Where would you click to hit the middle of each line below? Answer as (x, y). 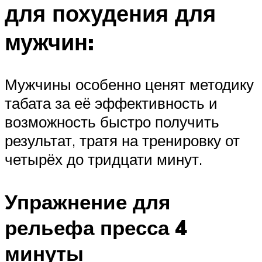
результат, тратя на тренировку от (122, 141)
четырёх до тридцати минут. (104, 159)
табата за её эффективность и (111, 103)
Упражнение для (87, 202)
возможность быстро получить (112, 122)
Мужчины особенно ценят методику (129, 85)
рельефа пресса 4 (96, 228)
